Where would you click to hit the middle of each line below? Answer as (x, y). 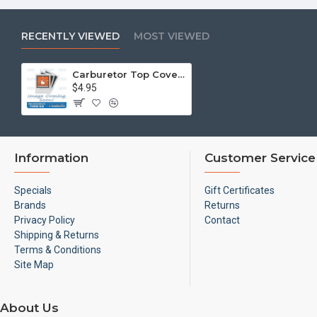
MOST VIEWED (172, 36)
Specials (33, 190)
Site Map (34, 265)
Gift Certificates (239, 190)
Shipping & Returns (57, 235)
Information (51, 158)
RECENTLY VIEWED (70, 36)
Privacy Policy (45, 220)
